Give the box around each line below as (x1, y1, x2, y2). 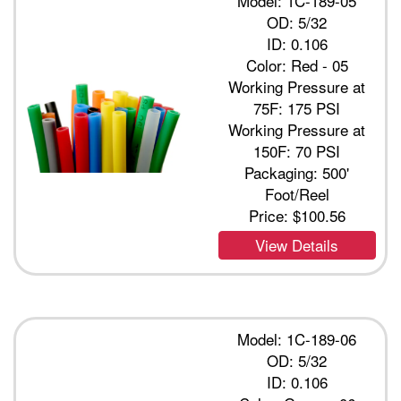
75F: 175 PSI (253, 97, 341, 120)
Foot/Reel (264, 183, 329, 206)
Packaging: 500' (244, 161, 350, 184)
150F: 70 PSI (253, 140, 341, 163)
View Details (255, 234, 339, 257)
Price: (248, 204, 293, 227)
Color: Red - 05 (245, 54, 348, 77)
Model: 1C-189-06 (237, 328, 357, 351)
